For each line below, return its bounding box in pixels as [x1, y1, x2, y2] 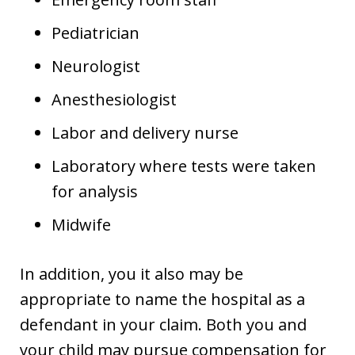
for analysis [52, 180, 138, 202]
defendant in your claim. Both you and [20, 313, 307, 335]
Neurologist [52, 55, 140, 77]
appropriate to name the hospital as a [20, 288, 305, 310]
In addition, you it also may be [20, 262, 243, 284]
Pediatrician [52, 21, 139, 44]
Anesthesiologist [52, 88, 177, 110]
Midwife [52, 213, 111, 235]
